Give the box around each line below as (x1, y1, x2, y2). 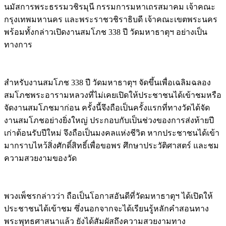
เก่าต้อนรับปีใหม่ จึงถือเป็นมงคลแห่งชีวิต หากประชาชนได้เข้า (4, 128, 219, 137)
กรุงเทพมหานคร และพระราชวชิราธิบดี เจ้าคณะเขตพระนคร (4, 15, 217, 24)
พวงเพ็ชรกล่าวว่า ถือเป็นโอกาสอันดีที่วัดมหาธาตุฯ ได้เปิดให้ (4, 191, 213, 200)
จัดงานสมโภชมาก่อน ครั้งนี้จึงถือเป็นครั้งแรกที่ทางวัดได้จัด (4, 103, 210, 112)
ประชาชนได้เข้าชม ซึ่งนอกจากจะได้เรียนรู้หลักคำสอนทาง (4, 204, 209, 213)
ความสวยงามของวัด (4, 153, 77, 162)
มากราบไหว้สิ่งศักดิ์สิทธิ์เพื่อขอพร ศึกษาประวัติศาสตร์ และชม (4, 141, 219, 150)
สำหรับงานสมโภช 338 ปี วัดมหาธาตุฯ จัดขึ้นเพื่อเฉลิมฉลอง (4, 78, 211, 87)
